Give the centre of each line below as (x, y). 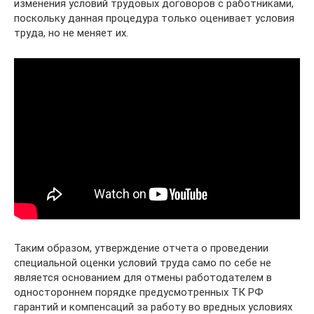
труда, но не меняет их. (71, 33)
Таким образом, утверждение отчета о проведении (141, 248)
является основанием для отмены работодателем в (143, 277)
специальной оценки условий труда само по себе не (143, 262)
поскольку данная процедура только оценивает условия (154, 18)
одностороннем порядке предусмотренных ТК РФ (139, 292)
